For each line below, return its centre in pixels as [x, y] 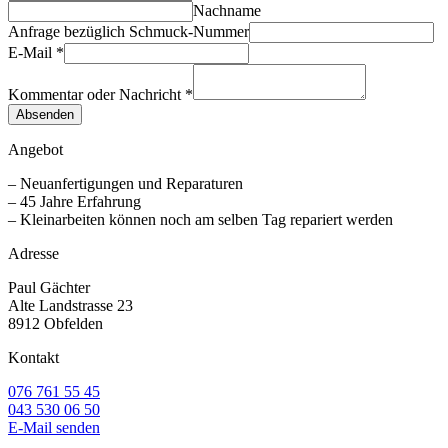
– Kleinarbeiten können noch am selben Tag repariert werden [200, 219]
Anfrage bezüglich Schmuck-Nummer [128, 31]
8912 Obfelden [55, 323]
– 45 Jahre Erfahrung [74, 201]
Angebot [35, 149]
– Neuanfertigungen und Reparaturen [125, 183]
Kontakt [33, 357]
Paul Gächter [49, 287]
